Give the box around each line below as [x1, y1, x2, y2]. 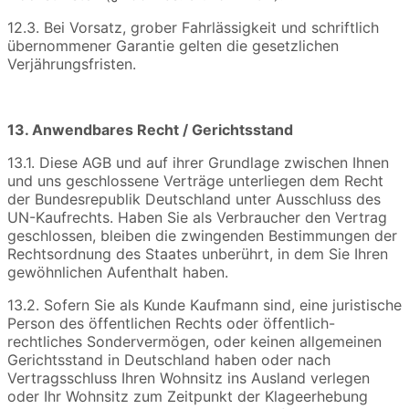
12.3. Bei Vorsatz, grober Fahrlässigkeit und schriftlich [7, 18, 379, 37]
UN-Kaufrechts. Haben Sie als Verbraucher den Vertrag [7, 208, 387, 227]
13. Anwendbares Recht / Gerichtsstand [7, 121, 293, 140]
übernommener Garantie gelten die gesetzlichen [7, 37, 339, 56]
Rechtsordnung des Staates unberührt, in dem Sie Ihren [7, 245, 388, 264]
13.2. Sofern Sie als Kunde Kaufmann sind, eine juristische [7, 296, 402, 315]
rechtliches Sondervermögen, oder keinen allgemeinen [7, 332, 382, 351]
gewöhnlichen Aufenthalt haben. [7, 263, 228, 282]
